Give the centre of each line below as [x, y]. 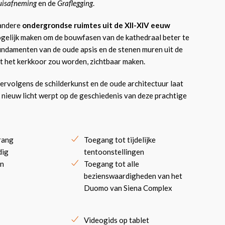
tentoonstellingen [114, 152]
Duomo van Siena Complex [128, 188]
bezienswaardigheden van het [133, 176]
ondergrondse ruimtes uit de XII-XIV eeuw [96, 25]
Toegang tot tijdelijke [120, 140]
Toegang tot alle [111, 164]
